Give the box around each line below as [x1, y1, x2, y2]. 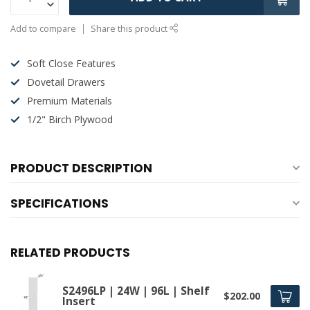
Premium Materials [27, 94, 112, 108]
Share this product [91, 23, 170, 35]
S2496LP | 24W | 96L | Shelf [62, 283, 210, 298]
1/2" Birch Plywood [27, 113, 113, 127]
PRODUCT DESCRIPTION [10, 160, 152, 177]
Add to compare [10, 23, 76, 35]
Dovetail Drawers [27, 75, 105, 89]
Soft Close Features [27, 57, 116, 71]
